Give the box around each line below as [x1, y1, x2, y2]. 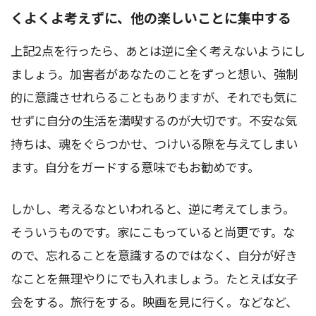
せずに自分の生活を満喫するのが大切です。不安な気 [11, 111, 297, 130]
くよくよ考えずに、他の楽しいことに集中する [11, 7, 291, 27]
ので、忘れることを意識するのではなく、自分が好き [11, 246, 298, 265]
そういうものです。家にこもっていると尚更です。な [11, 223, 295, 241]
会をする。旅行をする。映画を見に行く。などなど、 [11, 293, 298, 311]
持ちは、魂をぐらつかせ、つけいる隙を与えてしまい [11, 135, 298, 153]
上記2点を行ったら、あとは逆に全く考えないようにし [11, 42, 305, 60]
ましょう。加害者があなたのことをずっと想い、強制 [11, 65, 298, 83]
